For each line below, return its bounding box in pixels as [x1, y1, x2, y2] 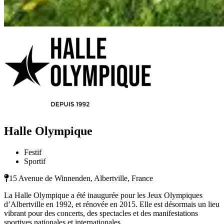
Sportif [24, 157, 45, 166]
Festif [24, 148, 41, 157]
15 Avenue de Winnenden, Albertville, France [9, 174, 153, 183]
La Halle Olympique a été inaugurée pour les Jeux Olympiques [4, 191, 202, 200]
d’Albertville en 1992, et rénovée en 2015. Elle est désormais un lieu [4, 200, 219, 209]
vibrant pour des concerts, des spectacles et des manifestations [4, 209, 198, 218]
